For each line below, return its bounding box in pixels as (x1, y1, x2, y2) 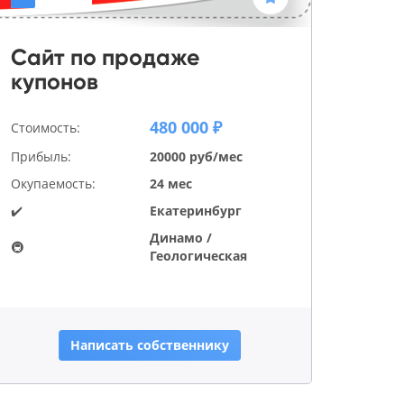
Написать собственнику (70, 336, 229, 354)
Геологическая (150, 247, 247, 265)
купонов (11, 68, 98, 96)
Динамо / (150, 229, 212, 247)
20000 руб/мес (150, 148, 243, 166)
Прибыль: (11, 148, 71, 166)
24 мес (150, 175, 192, 193)
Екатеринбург (150, 202, 242, 220)
